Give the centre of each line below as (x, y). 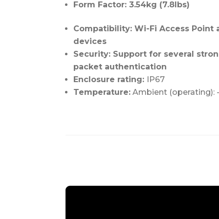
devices (90, 41)
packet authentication (120, 66)
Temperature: (102, 92)
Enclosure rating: (110, 79)
